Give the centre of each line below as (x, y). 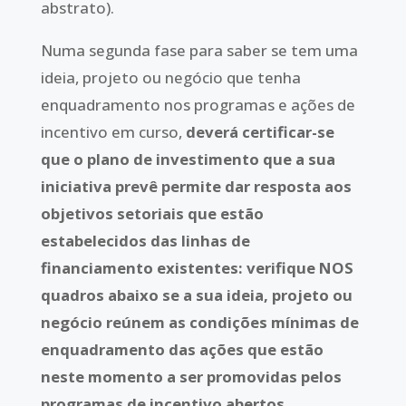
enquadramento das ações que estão (182, 349)
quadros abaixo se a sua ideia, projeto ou (196, 295)
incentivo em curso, (113, 131)
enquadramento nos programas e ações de (198, 104)
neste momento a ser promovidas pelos (191, 376)
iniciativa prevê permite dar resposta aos (196, 186)
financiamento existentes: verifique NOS (197, 267)
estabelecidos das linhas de (145, 240)
